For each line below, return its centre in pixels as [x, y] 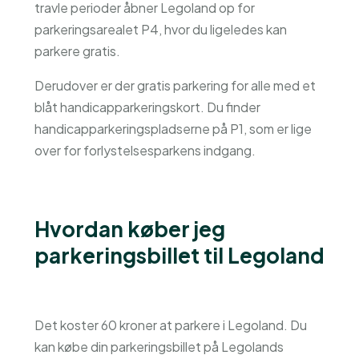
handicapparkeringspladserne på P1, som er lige [173, 129]
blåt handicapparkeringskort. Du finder [147, 107]
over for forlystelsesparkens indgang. [145, 150]
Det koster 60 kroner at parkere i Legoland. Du [170, 325]
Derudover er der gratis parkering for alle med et [175, 85]
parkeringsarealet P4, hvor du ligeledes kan [160, 29]
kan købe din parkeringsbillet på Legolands [159, 347]
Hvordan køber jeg [129, 229]
